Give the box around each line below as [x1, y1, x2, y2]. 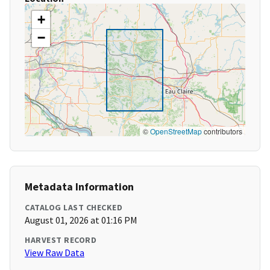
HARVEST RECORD [25, 234, 96, 246]
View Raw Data [25, 246, 84, 259]
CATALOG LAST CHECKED [25, 202, 122, 213]
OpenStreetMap [150, 126, 202, 137]
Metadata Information [25, 180, 134, 194]
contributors [202, 126, 242, 137]
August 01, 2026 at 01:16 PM [25, 214, 137, 227]
